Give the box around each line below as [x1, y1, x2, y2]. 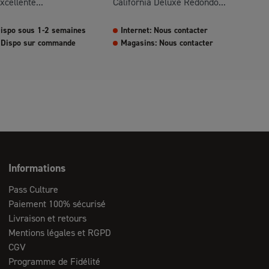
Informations [8, 161, 66, 175]
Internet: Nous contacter [121, 25, 208, 36]
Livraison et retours [8, 212, 87, 225]
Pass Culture [8, 183, 59, 196]
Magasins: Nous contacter [121, 37, 213, 49]
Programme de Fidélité [8, 255, 101, 268]
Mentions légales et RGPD [8, 226, 112, 239]
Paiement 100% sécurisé [8, 198, 106, 210]
